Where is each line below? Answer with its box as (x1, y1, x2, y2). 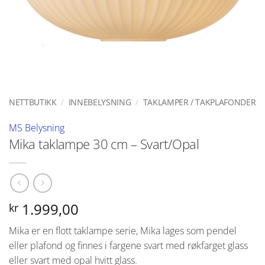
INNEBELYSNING (68, 96, 131, 108)
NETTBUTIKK (9, 96, 57, 108)
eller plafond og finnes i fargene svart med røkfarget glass (9, 239, 248, 253)
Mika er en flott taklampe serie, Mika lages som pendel (9, 224, 237, 238)
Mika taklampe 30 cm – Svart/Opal (9, 134, 199, 153)
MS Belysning (9, 121, 64, 134)
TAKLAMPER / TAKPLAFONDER (143, 96, 256, 108)
